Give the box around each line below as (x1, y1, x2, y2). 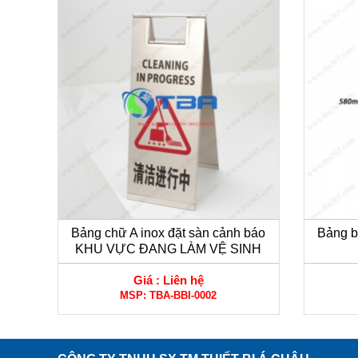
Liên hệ (162, 272, 204, 287)
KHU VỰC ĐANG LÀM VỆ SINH (75, 241, 262, 256)
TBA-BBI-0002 (149, 288, 217, 301)
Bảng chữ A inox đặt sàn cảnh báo (71, 225, 266, 240)
